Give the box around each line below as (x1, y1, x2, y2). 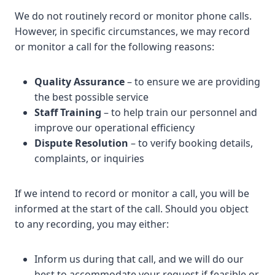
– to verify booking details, (128, 136, 253, 150)
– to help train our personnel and (101, 106, 257, 119)
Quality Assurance (34, 75, 125, 88)
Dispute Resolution (34, 136, 128, 150)
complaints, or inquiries (34, 152, 144, 165)
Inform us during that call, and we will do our (34, 252, 244, 266)
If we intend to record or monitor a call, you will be (15, 187, 249, 200)
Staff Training (34, 106, 101, 119)
